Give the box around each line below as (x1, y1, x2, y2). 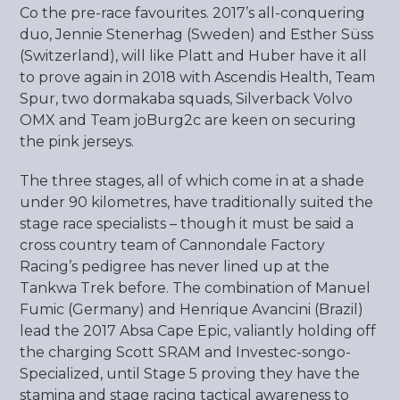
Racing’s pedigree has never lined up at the (20, 258, 330, 275)
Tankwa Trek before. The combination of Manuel (20, 279, 371, 296)
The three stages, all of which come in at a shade (20, 172, 365, 189)
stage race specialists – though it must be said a (20, 215, 354, 232)
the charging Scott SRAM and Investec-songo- (20, 344, 352, 361)
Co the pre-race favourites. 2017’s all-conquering (20, 4, 366, 21)
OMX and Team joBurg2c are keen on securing (20, 112, 357, 129)
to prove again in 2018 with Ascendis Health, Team (20, 69, 376, 86)
